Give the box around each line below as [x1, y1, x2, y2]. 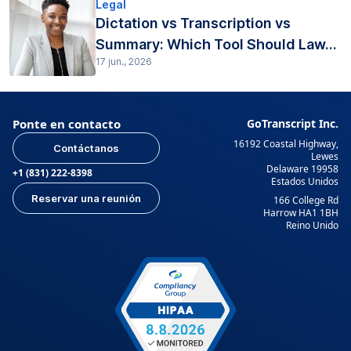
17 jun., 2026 [96, 56, 152, 68]
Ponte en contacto [13, 115, 121, 132]
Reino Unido [286, 218, 338, 232]
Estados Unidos [271, 174, 338, 188]
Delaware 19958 [266, 161, 338, 175]
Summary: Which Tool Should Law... [96, 36, 337, 53]
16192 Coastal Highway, [233, 136, 338, 150]
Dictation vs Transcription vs [96, 15, 291, 32]
